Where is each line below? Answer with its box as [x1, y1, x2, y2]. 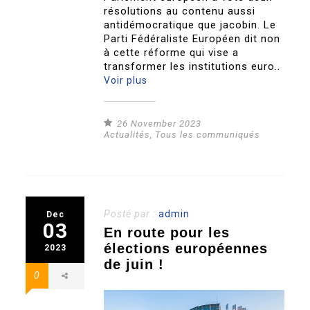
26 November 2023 [117, 118, 202, 129]
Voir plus [104, 74, 148, 86]
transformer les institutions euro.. [104, 60, 281, 73]
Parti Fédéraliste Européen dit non [104, 32, 281, 45]
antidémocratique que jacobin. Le [104, 18, 277, 31]
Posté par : [104, 208, 159, 219]
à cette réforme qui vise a [104, 46, 239, 59]
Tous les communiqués [155, 129, 261, 140]
